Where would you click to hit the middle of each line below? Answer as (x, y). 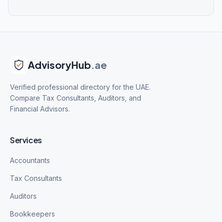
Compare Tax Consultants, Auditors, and (76, 98)
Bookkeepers (32, 214)
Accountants (30, 160)
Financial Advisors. (40, 109)
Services (26, 140)
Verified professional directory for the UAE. (80, 87)
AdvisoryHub (59, 65)
